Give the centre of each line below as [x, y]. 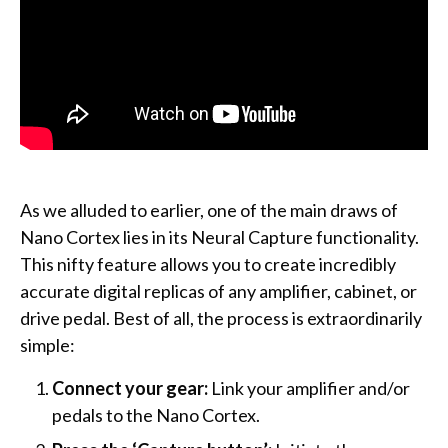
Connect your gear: [131, 388]
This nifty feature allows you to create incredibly [208, 264]
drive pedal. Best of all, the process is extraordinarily [221, 318]
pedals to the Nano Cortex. [156, 415]
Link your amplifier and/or [310, 388]
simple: [47, 345]
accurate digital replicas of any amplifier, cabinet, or [218, 291]
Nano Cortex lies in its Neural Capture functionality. [219, 237]
